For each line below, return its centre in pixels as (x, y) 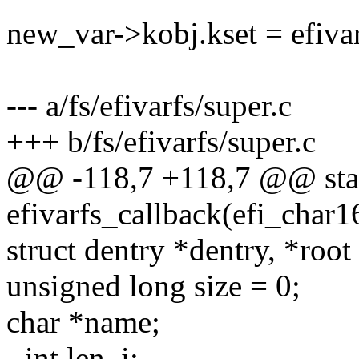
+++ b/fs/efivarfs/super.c (161, 142)
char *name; (83, 322)
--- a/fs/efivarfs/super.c (149, 106)
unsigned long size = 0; (153, 286)
